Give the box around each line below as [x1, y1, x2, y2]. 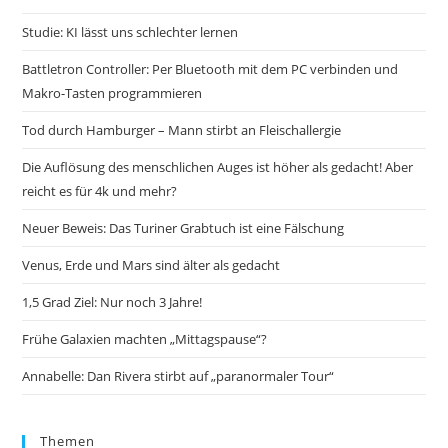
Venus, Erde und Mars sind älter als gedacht [22, 256, 281, 275]
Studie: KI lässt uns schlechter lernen [22, 23, 239, 42]
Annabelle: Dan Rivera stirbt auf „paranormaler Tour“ [22, 367, 335, 386]
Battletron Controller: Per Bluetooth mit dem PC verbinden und [22, 60, 399, 79]
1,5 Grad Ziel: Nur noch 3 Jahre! [22, 293, 203, 312]
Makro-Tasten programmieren [22, 84, 203, 103]
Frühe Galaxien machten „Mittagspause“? [22, 330, 268, 349]
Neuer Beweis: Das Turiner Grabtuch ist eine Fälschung [22, 219, 345, 238]
